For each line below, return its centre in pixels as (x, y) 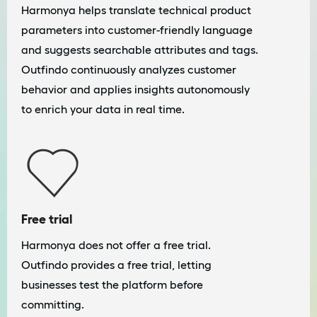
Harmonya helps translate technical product (136, 10)
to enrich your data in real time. (103, 109)
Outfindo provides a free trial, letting (116, 265)
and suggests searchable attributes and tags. (140, 50)
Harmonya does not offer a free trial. (116, 245)
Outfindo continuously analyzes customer (129, 70)
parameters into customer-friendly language (137, 30)
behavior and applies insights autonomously (136, 90)
